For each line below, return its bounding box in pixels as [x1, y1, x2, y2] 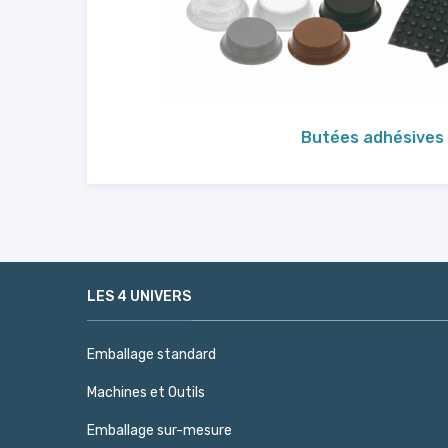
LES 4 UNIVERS [87, 288, 191, 305]
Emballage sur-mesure [87, 422, 232, 439]
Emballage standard [87, 346, 216, 363]
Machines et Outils [87, 384, 205, 401]
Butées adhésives [300, 128, 444, 147]
